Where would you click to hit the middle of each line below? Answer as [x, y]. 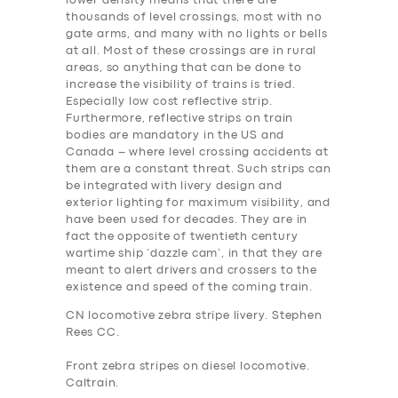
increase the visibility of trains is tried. [181, 85]
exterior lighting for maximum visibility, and [198, 203]
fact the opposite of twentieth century [182, 237]
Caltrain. [93, 383]
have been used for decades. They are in [187, 220]
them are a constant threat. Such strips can [199, 170]
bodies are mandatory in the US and [175, 136]
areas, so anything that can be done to [184, 68]
